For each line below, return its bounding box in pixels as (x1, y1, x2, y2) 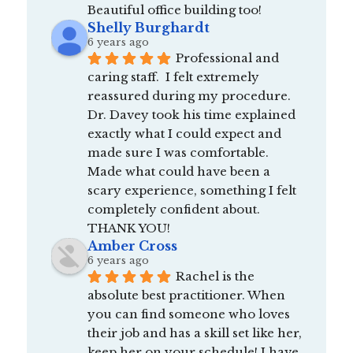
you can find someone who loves (87, 306, 290, 321)
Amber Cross (87, 237, 177, 254)
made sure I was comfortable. (87, 144, 269, 160)
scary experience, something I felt (87, 182, 296, 198)
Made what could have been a (87, 163, 270, 179)
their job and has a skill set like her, (87, 325, 302, 340)
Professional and (175, 50, 279, 65)
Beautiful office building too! (87, 2, 262, 17)
